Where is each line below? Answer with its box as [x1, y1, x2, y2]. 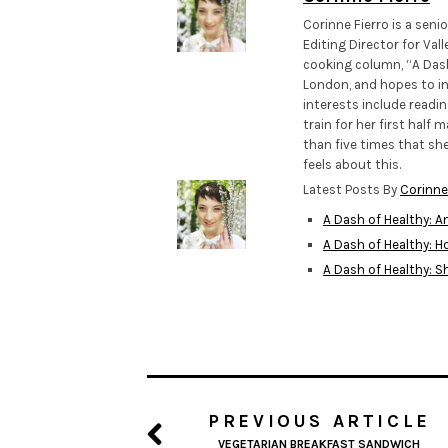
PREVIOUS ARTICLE [208, 410, 431, 433]
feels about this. [303, 157, 401, 173]
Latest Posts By [303, 182, 400, 198]
